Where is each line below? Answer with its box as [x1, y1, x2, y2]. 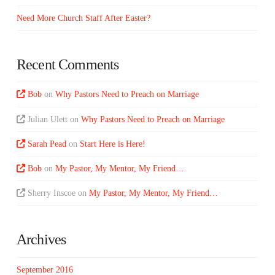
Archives [16, 231, 66, 248]
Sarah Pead [28, 139, 67, 149]
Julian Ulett [28, 114, 68, 124]
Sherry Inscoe [28, 188, 76, 198]
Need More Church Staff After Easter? [16, 13, 150, 23]
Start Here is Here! [80, 139, 146, 149]
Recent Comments [16, 56, 119, 72]
